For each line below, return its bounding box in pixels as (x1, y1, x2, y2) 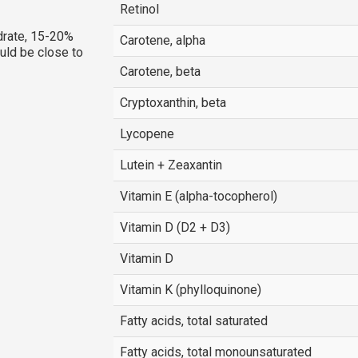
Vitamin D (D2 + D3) (119, 220, 230, 235)
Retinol (119, 2, 159, 17)
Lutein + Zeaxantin (119, 157, 222, 173)
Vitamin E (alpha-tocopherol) (119, 189, 277, 204)
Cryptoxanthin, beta (119, 95, 226, 110)
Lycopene (119, 126, 174, 141)
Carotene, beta (119, 64, 201, 79)
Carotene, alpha (119, 33, 205, 48)
